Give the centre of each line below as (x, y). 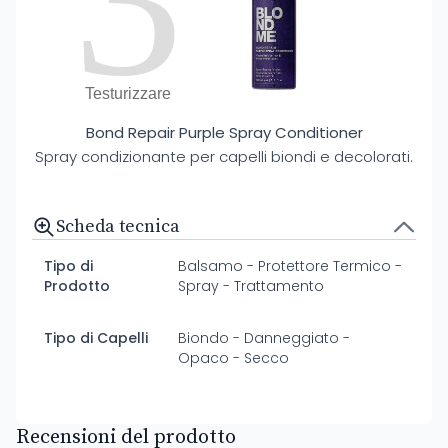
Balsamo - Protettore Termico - (290, 266)
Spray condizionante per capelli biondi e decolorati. (224, 156)
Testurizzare (128, 93)
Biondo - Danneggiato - (264, 338)
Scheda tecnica (118, 226)
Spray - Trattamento (251, 286)
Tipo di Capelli (96, 338)
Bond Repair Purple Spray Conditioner (224, 132)
